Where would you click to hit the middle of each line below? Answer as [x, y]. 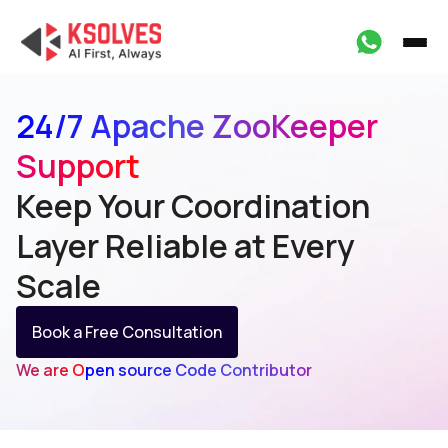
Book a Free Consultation [127, 332]
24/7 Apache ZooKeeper [197, 126]
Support [78, 166]
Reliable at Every [230, 246]
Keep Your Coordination [193, 206]
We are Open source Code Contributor [164, 370]
